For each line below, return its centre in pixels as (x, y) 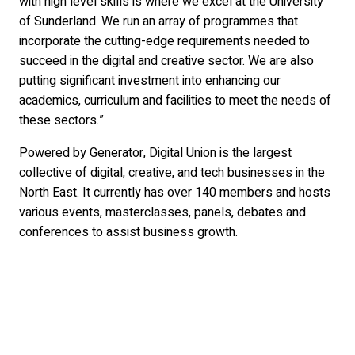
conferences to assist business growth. (128, 232)
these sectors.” (61, 120)
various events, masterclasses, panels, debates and (162, 212)
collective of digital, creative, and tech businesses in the (172, 173)
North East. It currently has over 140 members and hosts (175, 193)
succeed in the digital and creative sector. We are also (166, 61)
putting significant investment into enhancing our (150, 81)
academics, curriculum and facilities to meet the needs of (175, 101)
